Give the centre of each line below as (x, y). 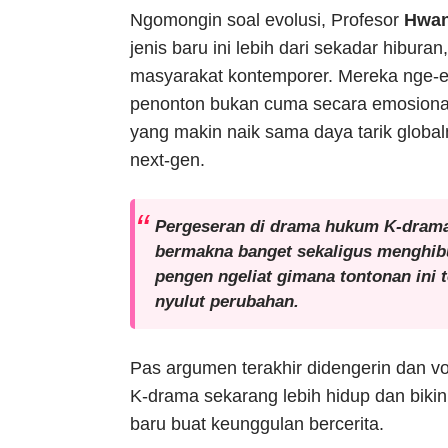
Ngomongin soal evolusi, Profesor (267, 20)
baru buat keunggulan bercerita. (257, 424)
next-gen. (167, 160)
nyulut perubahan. (227, 302)
